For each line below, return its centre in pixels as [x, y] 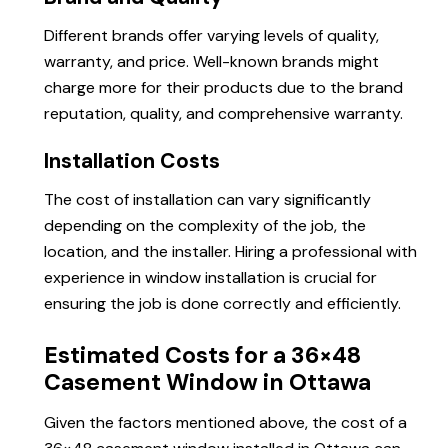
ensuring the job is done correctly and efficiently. [222, 304]
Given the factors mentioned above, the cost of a [225, 423]
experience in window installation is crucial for [210, 278]
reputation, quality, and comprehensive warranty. [223, 114]
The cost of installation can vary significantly [207, 200]
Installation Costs [132, 161]
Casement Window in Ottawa [207, 382]
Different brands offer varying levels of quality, [211, 36]
